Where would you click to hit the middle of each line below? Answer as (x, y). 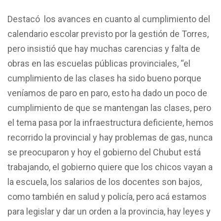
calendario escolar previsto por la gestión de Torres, (108, 34)
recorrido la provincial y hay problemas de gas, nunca (110, 137)
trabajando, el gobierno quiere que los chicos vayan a (110, 167)
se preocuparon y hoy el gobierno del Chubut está (104, 152)
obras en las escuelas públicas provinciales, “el (99, 63)
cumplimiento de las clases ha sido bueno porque (104, 78)
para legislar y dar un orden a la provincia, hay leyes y (109, 211)
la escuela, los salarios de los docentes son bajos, (105, 182)
